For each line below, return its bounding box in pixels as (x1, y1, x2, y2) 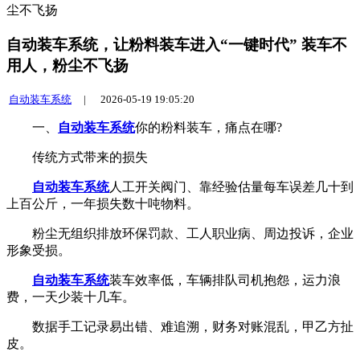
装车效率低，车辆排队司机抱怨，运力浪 (109, 272, 341, 287)
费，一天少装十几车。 (6, 289, 135, 304)
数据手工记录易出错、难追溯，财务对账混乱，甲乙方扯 (6, 319, 354, 333)
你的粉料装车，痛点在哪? (135, 120, 282, 134)
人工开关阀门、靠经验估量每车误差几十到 (109, 179, 354, 194)
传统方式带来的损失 (6, 149, 148, 164)
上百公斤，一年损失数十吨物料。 (6, 196, 199, 211)
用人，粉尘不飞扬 (6, 57, 129, 75)
